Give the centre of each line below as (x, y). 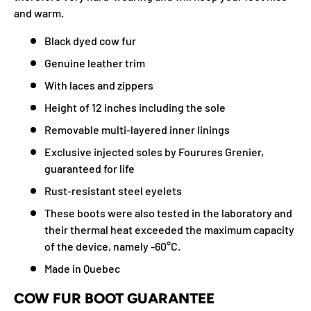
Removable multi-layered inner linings (137, 129)
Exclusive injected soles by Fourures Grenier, (154, 151)
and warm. (39, 12)
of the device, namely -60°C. (112, 246)
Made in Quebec (82, 268)
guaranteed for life (90, 168)
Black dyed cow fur (90, 40)
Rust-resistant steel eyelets (113, 190)
